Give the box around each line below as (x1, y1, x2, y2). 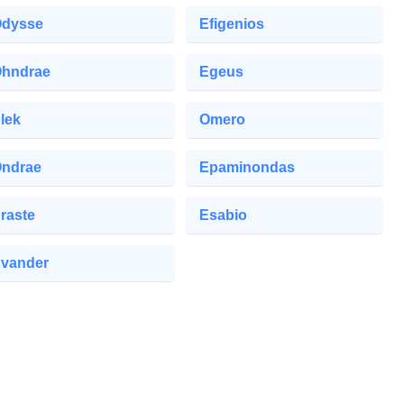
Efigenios (198, 15, 264, 32)
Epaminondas (198, 159, 295, 175)
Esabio (198, 207, 247, 223)
